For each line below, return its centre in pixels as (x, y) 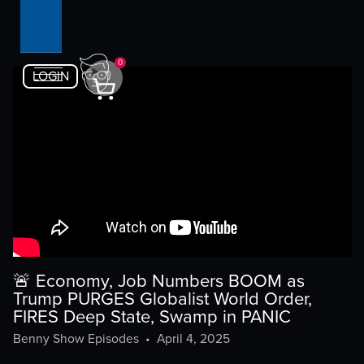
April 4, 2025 (193, 339)
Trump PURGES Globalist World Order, (162, 299)
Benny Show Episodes (76, 339)
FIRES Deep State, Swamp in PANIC (152, 316)
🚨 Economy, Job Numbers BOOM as (158, 281)
